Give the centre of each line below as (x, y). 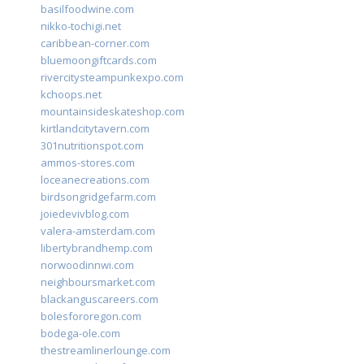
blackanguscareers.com (100, 299)
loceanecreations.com (95, 180)
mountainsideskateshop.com (113, 112)
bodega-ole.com (80, 334)
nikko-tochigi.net (81, 26)
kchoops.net (71, 95)
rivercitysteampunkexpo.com (112, 78)
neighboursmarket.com (98, 282)
